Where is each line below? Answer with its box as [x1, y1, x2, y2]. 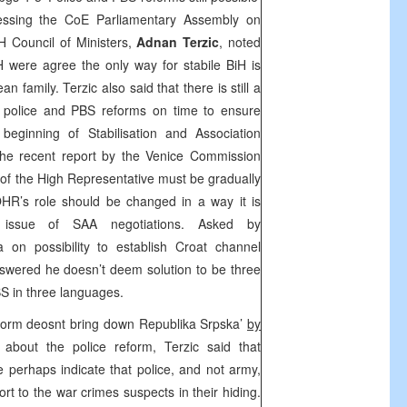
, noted [219, 33, 262, 51]
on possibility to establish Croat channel [11, 237, 261, 255]
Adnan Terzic [136, 33, 220, 51]
